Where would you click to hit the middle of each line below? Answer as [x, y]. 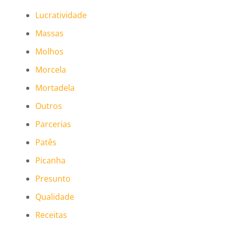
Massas [49, 34]
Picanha [50, 161]
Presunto [53, 179]
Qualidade [55, 197]
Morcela [51, 70]
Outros [49, 106]
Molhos [49, 52]
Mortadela [55, 88]
